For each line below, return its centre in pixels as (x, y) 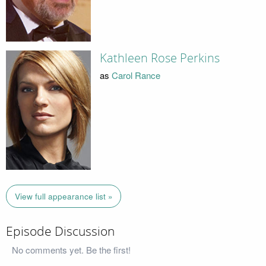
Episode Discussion (60, 232)
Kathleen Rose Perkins (159, 58)
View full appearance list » (64, 196)
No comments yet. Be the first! (71, 249)
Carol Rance (136, 75)
